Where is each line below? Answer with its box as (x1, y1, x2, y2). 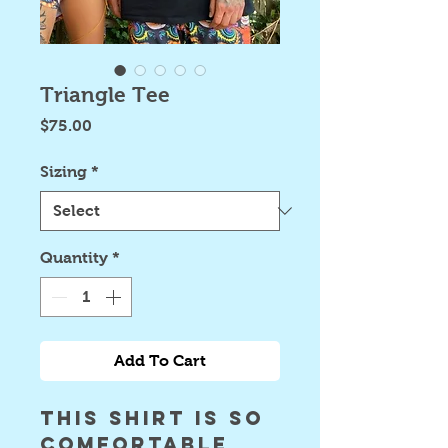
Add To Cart (114, 352, 206, 369)
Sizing (40, 163, 87, 180)
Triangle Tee (40, 83, 170, 106)
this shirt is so (40, 406, 264, 430)
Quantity (40, 249, 108, 266)
